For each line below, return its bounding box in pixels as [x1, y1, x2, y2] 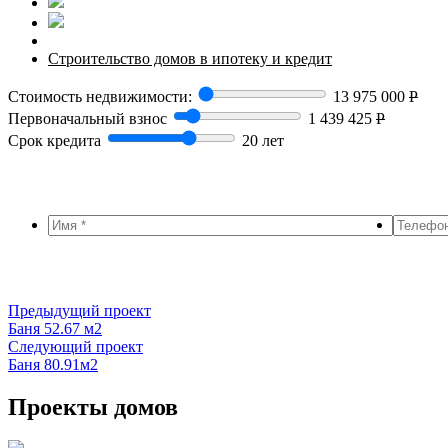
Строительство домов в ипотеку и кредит [48, 49, 332, 67]
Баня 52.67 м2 [8, 319, 102, 337]
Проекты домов [8, 393, 178, 420]
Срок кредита [8, 131, 101, 149]
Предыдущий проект [8, 301, 151, 319]
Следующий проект [8, 337, 143, 355]
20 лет [242, 131, 284, 149]
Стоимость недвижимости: [8, 87, 196, 105]
